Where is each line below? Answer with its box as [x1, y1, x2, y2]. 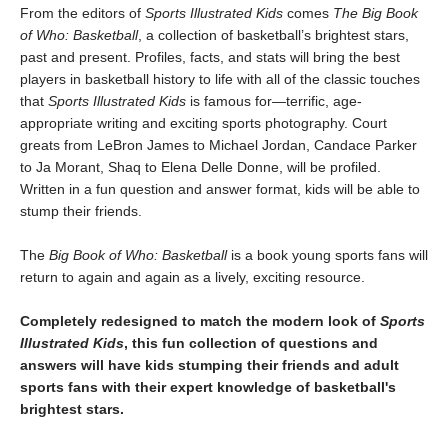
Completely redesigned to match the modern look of [20, 313, 380, 330]
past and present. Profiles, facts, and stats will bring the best [20, 49, 400, 66]
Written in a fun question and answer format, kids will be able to [20, 181, 420, 198]
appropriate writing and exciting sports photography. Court [20, 115, 387, 132]
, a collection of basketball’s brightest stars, [138, 27, 409, 44]
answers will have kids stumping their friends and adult [20, 357, 399, 374]
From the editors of [20, 5, 145, 22]
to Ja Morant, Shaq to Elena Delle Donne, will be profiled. [20, 159, 381, 176]
